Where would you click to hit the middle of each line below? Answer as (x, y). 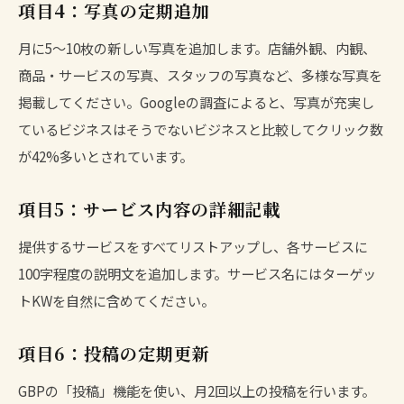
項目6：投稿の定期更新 (114, 353)
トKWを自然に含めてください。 (116, 300)
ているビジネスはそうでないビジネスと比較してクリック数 (201, 129)
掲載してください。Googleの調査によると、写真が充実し (196, 101)
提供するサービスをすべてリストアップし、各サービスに (193, 246)
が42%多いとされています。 (106, 156)
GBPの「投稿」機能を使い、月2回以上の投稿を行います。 (197, 390)
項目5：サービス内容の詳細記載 (150, 208)
